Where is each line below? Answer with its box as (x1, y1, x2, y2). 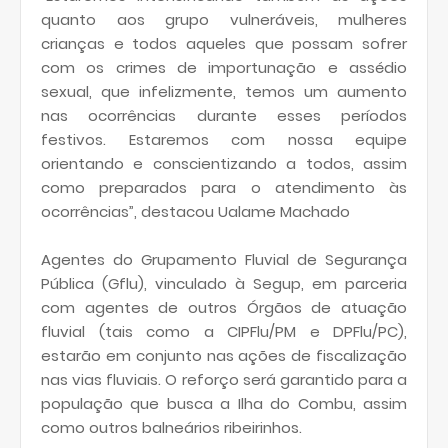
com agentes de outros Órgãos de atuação (41, 297, 407, 319)
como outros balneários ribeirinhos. (41, 417, 302, 439)
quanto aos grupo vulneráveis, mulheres (41, 9, 407, 31)
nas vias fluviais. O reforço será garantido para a (41, 369, 407, 391)
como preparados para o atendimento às (41, 177, 407, 199)
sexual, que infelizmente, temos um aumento (41, 81, 407, 103)
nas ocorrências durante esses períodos (41, 105, 407, 127)
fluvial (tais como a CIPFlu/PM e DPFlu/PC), (41, 321, 407, 343)
